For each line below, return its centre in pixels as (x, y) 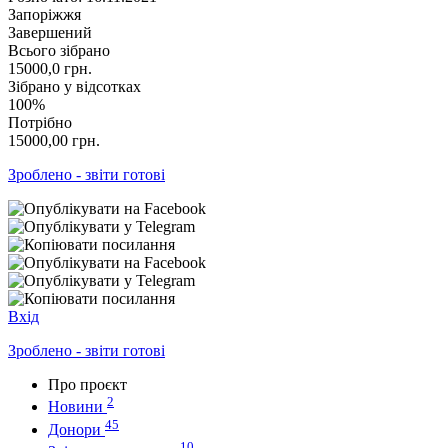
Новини (75, 407)
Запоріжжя (44, 14)
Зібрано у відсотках (74, 86)
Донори (74, 429)
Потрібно (40, 122)
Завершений (50, 32)
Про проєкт (87, 384)
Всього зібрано (59, 50)
